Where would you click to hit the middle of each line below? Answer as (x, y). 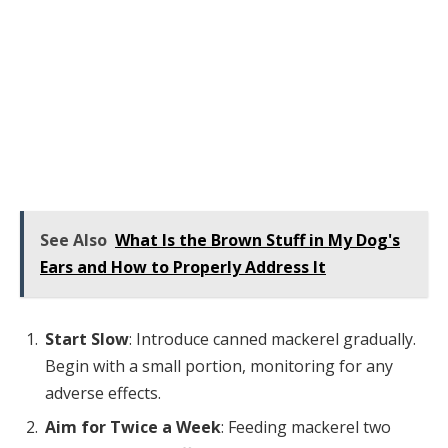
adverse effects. (103, 392)
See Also (73, 239)
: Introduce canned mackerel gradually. (272, 338)
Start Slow (87, 338)
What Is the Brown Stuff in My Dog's (257, 239)
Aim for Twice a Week (133, 426)
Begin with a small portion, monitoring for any (219, 365)
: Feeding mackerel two (306, 426)
